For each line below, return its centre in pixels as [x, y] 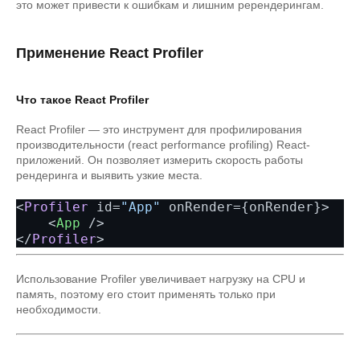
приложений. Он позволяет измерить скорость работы [160, 160]
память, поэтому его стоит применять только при [146, 294]
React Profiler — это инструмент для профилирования [159, 129]
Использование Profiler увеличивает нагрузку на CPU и [161, 279]
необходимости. [59, 309]
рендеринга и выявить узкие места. [109, 175]
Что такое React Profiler [82, 100]
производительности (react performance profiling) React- [163, 145]
